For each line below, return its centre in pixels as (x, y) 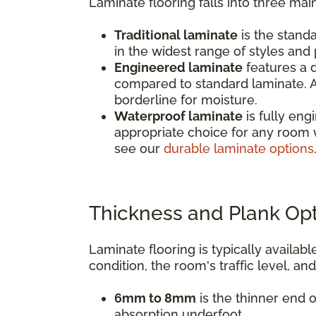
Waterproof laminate (178, 116)
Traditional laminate (176, 35)
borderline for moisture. (186, 99)
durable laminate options (239, 148)
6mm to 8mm (155, 298)
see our (139, 148)
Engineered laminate (178, 67)
